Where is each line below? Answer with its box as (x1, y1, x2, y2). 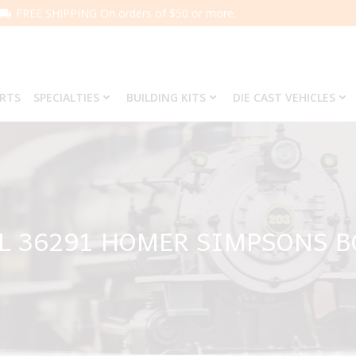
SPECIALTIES (33, 90, 99, 105)
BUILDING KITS (126, 90, 206, 105)
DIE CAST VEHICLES (232, 90, 335, 105)
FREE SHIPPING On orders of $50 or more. (16, 6, 236, 21)
